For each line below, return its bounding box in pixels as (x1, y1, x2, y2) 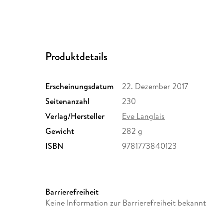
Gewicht (45, 125, 75, 137)
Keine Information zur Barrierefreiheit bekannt (45, 197, 207, 209)
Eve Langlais (122, 111, 165, 122)
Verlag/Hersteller (45, 111, 105, 122)
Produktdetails (45, 49, 108, 65)
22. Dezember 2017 (122, 81, 189, 92)
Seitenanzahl (45, 96, 90, 107)
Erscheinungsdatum (45, 81, 114, 92)
